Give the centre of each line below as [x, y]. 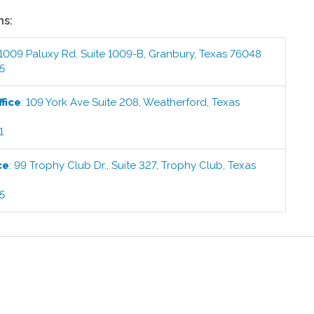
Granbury [172, 54]
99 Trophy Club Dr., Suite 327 [86, 165]
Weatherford [175, 102]
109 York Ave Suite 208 [83, 102]
